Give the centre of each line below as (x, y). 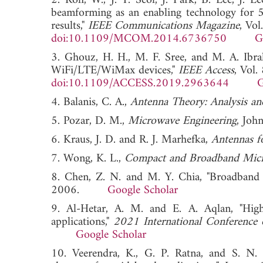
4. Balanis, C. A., (91, 102)
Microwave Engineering (182, 121)
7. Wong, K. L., (88, 159)
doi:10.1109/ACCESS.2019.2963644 (140, 83)
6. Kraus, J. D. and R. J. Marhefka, (131, 140)
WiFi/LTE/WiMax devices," (115, 70)
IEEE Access (206, 70)
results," (70, 26)
